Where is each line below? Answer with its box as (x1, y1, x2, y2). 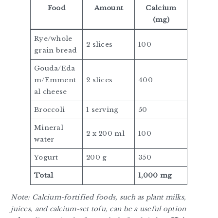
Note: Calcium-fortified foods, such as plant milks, (11, 193, 186, 201)
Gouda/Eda (34, 64, 75, 73)
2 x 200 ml (86, 129, 125, 138)
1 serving (86, 106, 119, 114)
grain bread (34, 46, 77, 55)
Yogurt (34, 153, 58, 162)
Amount (94, 4, 124, 13)
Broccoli (34, 106, 65, 114)
